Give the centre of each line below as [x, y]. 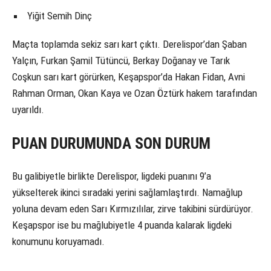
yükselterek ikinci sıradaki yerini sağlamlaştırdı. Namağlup [127, 193]
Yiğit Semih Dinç [60, 16]
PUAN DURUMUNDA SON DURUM [111, 144]
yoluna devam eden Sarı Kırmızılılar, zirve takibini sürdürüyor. [133, 209]
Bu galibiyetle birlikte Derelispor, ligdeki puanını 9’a [112, 176]
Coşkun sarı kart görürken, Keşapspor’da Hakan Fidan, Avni [129, 77]
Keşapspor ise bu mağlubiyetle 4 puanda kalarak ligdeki [122, 225]
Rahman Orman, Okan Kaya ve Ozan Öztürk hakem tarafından [135, 93]
